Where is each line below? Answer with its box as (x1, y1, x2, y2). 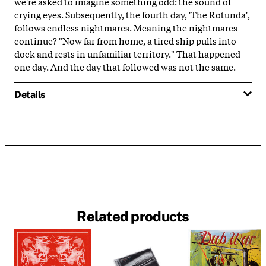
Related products (77, 208, 189, 225)
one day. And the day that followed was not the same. (14, 59, 236, 73)
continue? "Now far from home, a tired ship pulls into (14, 33, 236, 47)
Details (14, 88, 45, 100)
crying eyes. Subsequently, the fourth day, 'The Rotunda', (14, 7, 250, 21)
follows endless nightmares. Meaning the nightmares (14, 20, 237, 34)
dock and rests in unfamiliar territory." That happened (14, 46, 240, 60)
